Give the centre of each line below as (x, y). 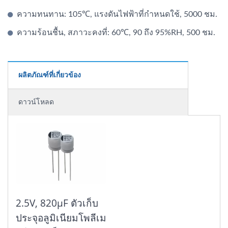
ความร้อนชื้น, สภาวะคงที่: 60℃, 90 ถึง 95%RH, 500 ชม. (116, 32)
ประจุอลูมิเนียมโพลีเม (61, 218)
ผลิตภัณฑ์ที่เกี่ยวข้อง (50, 75)
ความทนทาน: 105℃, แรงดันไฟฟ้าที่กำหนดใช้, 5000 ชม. (117, 14)
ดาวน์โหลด (36, 102)
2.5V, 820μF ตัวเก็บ (57, 203)
